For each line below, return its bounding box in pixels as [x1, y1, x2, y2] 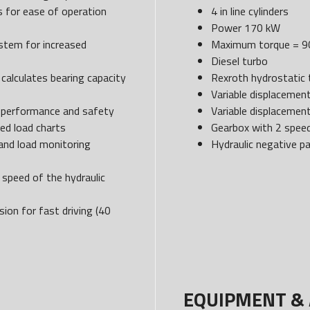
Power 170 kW [210, 19, 280, 36]
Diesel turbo [210, 53, 268, 69]
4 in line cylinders [210, 3, 289, 19]
